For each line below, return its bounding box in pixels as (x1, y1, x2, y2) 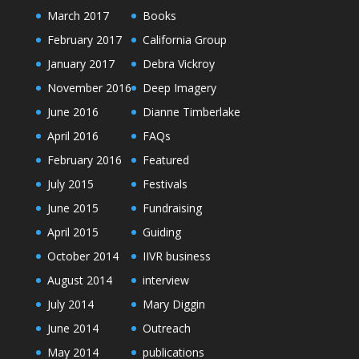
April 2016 (46, 128, 99, 143)
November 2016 (46, 80, 131, 95)
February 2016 (46, 152, 122, 167)
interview (142, 272, 189, 288)
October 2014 (46, 248, 119, 264)
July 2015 (46, 176, 94, 192)
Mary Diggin (142, 296, 205, 312)
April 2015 (46, 224, 99, 240)
